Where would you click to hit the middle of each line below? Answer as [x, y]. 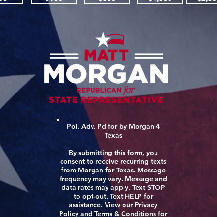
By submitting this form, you [113, 153]
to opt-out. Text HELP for [113, 196]
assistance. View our [102, 205]
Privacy [146, 205]
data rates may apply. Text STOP [113, 187]
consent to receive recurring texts [113, 161]
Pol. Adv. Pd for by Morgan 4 [113, 126]
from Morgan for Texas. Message [113, 170]
